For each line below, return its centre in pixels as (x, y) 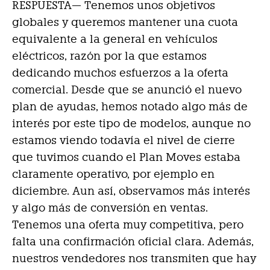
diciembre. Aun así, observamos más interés (131, 191)
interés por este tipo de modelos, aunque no (131, 124)
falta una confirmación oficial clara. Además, (133, 242)
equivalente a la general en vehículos (115, 39)
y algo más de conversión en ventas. (110, 208)
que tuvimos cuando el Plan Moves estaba (126, 157)
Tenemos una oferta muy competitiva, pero (128, 225)
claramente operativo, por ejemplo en (113, 174)
